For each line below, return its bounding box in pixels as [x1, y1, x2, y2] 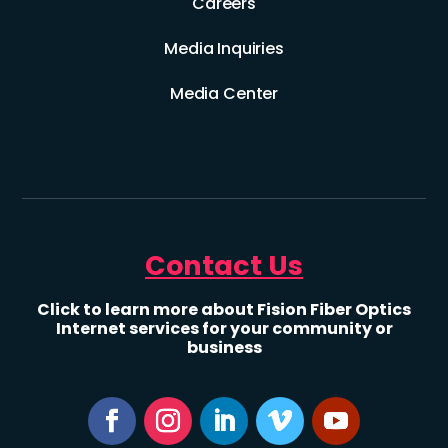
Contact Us [145, 246, 303, 284]
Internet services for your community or [55, 316, 393, 340]
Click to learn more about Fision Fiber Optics [37, 297, 411, 321]
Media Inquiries [164, 37, 284, 61]
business [186, 335, 262, 359]
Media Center [169, 82, 279, 106]
